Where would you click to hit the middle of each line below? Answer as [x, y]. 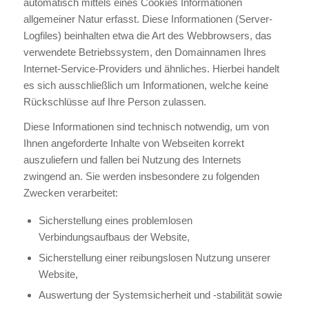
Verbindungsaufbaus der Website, [114, 237]
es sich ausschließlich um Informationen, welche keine [146, 85]
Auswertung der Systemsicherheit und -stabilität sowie [160, 295]
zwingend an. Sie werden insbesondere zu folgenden [141, 177]
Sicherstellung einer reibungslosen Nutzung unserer [154, 258]
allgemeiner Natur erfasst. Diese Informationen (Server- [148, 19]
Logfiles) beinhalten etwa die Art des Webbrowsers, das [147, 35]
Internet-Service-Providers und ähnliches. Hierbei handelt [151, 68]
